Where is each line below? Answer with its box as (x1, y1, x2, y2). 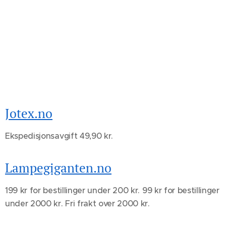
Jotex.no (5, 105, 52, 122)
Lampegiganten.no (5, 159, 111, 177)
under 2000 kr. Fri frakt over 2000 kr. (5, 198, 150, 209)
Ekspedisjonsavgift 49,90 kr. (5, 131, 114, 141)
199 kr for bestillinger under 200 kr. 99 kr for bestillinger (5, 185, 219, 196)
